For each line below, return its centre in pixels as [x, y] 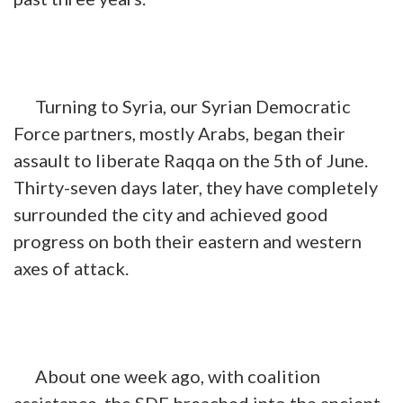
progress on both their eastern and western [188, 241]
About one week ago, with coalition [167, 376]
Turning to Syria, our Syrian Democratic [182, 106]
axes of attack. [71, 268]
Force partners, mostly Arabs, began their [179, 133]
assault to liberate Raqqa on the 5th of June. [193, 160]
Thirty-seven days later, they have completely [196, 187]
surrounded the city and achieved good [171, 214]
